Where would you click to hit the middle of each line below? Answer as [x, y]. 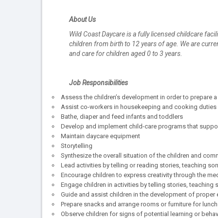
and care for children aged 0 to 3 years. [126, 54]
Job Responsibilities [99, 83]
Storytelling [77, 146]
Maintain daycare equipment [100, 136]
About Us [82, 20]
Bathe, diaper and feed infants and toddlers [122, 117]
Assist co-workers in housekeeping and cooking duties [139, 107]
